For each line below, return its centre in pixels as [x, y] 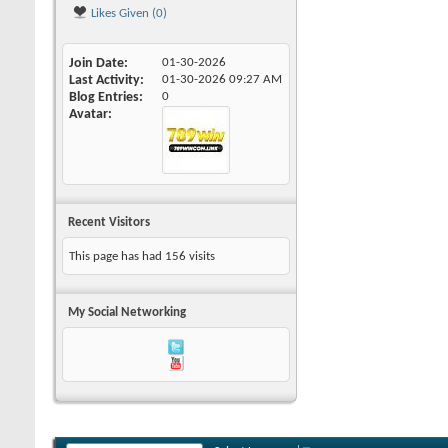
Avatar [88, 114]
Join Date [96, 63]
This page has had [117, 256]
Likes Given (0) [127, 13]
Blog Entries [104, 97]
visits [200, 256]
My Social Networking [127, 312]
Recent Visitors [109, 222]
